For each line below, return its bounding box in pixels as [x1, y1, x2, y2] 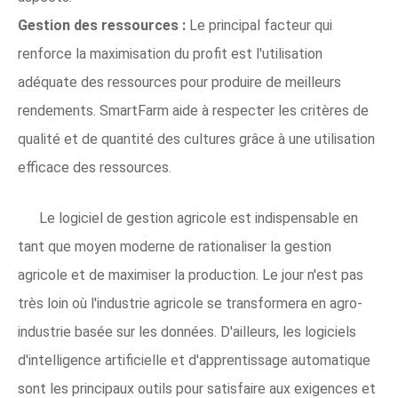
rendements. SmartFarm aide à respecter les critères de [18, 101, 369, 119]
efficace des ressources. [18, 158, 171, 176]
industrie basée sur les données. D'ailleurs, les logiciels [18, 322, 356, 340]
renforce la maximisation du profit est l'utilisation [18, 44, 322, 62]
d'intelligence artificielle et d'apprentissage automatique [18, 351, 370, 369]
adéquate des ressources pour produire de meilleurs [18, 73, 341, 91]
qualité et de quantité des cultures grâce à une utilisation [18, 130, 375, 147]
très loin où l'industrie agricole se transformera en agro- [18, 294, 362, 312]
